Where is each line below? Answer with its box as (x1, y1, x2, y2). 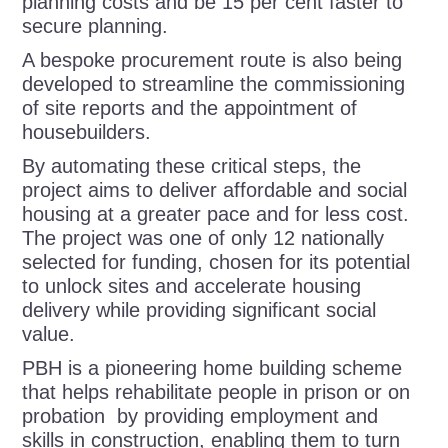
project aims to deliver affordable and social (22, 179, 408, 202)
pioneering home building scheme (99, 357, 403, 380)
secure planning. (22, 15, 169, 38)
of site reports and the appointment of (22, 97, 358, 120)
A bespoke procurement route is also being (22, 49, 403, 72)
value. (22, 323, 76, 346)
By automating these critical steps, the (22, 155, 362, 178)
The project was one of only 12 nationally (22, 227, 385, 250)
